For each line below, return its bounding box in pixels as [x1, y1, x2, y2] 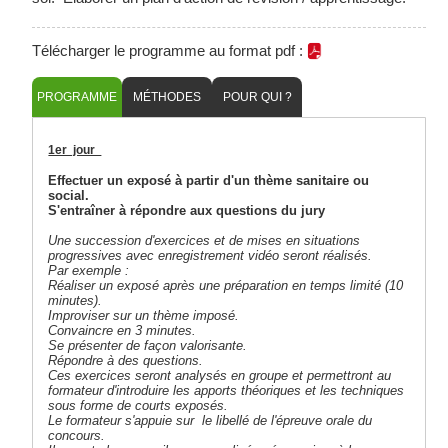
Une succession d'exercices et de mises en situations [48, 233, 361, 249]
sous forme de [48, 398, 136, 414]
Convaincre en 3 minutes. [48, 323, 201, 339]
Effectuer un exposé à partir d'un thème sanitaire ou [48, 173, 370, 189]
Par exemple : [48, 263, 134, 279]
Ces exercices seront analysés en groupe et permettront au [48, 368, 392, 384]
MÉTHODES [133, 90, 202, 105]
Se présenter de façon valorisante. [48, 338, 252, 354]
